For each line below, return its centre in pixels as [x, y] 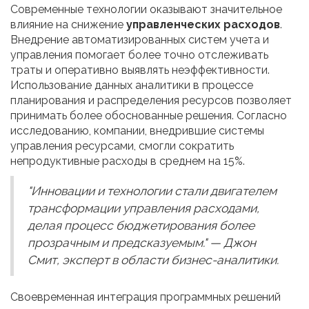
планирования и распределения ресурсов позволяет [151, 101]
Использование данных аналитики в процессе [132, 86]
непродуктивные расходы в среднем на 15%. [128, 161]
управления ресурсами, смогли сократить [122, 146]
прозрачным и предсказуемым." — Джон [142, 243]
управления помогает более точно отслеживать [139, 55]
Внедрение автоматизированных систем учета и [140, 40]
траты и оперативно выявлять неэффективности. [140, 70]
